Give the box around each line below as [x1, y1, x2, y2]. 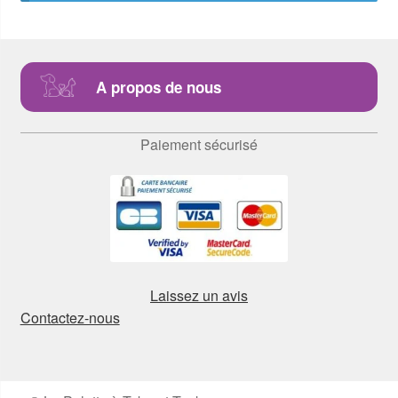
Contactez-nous [20, 306, 120, 328]
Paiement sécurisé [140, 133, 258, 155]
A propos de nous [95, 76, 221, 98]
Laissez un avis [150, 284, 248, 306]
